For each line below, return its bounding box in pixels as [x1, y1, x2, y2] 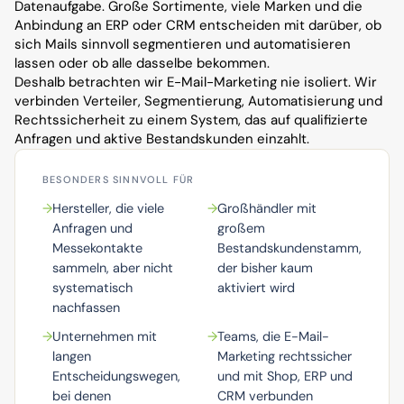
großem [217, 220, 265, 236]
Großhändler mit [217, 200, 317, 216]
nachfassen [52, 299, 120, 316]
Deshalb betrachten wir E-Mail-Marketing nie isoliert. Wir [14, 73, 377, 91]
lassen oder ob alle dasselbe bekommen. [14, 54, 270, 72]
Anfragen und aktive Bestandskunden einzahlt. [14, 130, 309, 148]
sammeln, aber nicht [52, 260, 173, 276]
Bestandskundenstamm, [217, 240, 362, 256]
